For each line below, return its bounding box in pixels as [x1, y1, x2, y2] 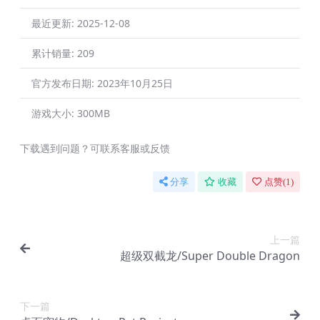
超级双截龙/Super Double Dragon [120, 248, 300, 264]
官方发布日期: [31, 76, 97, 91]
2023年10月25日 [97, 76, 173, 91]
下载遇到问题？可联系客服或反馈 [20, 141, 170, 156]
